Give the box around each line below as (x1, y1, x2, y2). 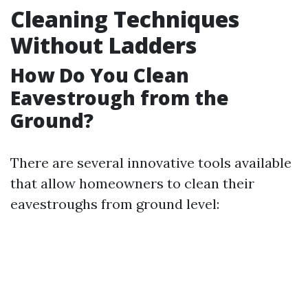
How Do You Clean (10, 62, 189, 88)
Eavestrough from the (10, 85, 229, 111)
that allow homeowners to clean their (10, 175, 254, 192)
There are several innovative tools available (10, 154, 291, 171)
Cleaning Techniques (10, 4, 239, 34)
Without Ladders (10, 30, 197, 60)
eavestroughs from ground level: (10, 195, 219, 212)
